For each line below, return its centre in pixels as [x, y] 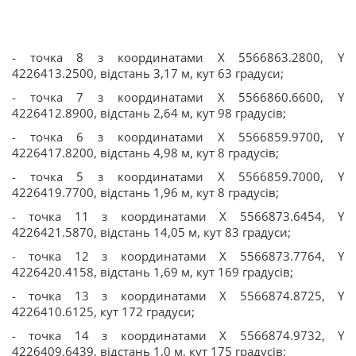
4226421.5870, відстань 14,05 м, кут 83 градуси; [151, 232]
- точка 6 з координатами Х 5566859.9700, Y [178, 136]
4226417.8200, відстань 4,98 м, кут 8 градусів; [145, 152]
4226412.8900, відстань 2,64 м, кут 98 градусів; [149, 112]
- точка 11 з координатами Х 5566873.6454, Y [178, 216]
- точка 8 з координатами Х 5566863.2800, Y [178, 57]
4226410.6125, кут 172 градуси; [103, 311]
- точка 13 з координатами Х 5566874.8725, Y [178, 295]
